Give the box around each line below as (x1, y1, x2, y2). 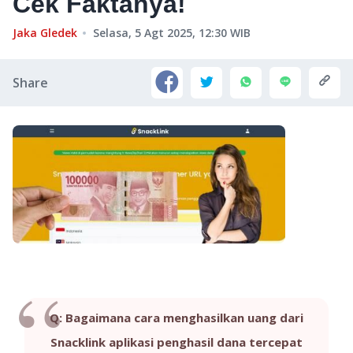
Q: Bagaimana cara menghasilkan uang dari (50, 310, 303, 325)
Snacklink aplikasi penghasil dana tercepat (50, 334, 303, 350)
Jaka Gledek (13, 25, 77, 40)
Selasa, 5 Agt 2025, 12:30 (93, 25, 227, 40)
